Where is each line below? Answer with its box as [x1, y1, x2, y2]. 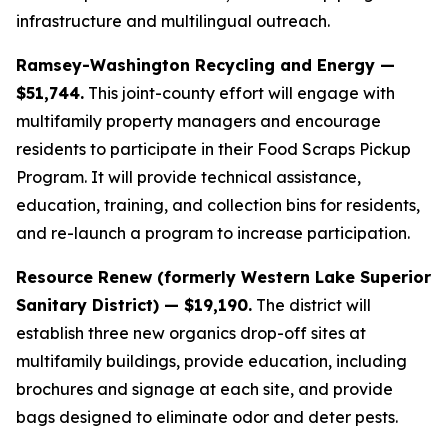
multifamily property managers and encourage [16, 111, 381, 131]
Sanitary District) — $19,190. [16, 295, 252, 315]
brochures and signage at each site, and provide [16, 379, 393, 399]
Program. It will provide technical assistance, [16, 167, 361, 187]
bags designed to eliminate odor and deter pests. [16, 407, 402, 427]
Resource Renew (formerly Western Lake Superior [16, 267, 431, 287]
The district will [252, 295, 371, 315]
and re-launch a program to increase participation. [16, 223, 410, 243]
